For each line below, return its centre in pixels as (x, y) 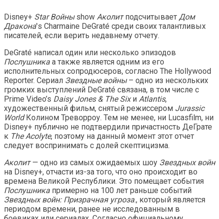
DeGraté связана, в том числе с (143, 89)
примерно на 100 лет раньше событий (121, 190)
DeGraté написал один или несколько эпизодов (90, 52)
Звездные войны (96, 80)
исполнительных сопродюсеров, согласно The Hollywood (108, 71)
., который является (170, 199)
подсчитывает (152, 17)
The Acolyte (31, 136)
